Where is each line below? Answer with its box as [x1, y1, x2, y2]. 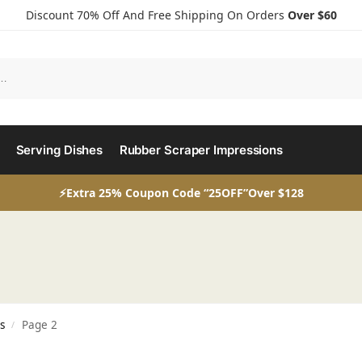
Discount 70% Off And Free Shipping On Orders [25, 7, 288, 23]
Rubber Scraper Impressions [119, 142, 284, 158]
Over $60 [287, 7, 337, 23]
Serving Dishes [15, 142, 103, 158]
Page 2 [22, 318, 57, 332]
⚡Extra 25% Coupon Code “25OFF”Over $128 [58, 185, 304, 200]
